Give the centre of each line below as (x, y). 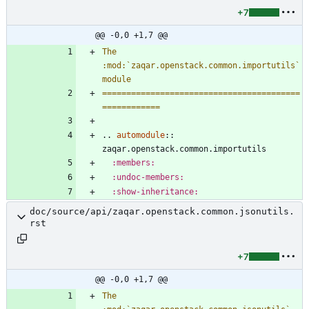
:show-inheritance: (155, 191)
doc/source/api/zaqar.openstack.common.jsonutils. (162, 211)
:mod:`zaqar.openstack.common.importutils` (201, 65)
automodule (141, 135)
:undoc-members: (148, 177)
